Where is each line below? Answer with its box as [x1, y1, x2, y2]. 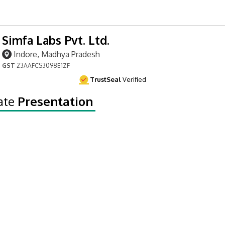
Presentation [18, 93, 93, 109]
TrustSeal [90, 75, 121, 83]
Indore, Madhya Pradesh [14, 49, 100, 59]
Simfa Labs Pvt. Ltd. [2, 32, 109, 47]
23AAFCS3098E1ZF [15, 61, 70, 69]
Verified [121, 75, 146, 83]
